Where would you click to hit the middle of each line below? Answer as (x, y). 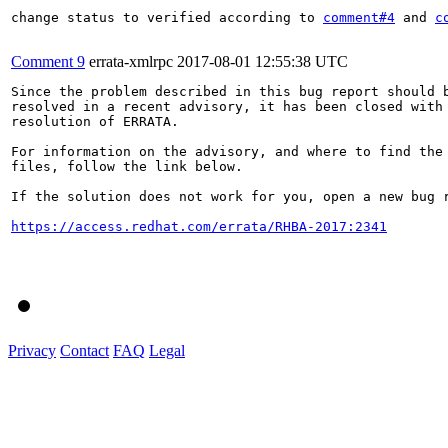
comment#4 (359, 17)
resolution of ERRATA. (95, 121)
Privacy (32, 350)
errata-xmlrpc (131, 61)
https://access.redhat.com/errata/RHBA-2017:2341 (199, 226)
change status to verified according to (167, 17)
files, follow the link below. (127, 166)
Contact (84, 350)
